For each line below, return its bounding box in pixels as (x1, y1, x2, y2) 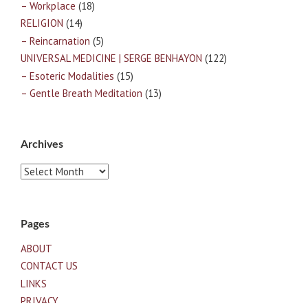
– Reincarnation (21, 34, 90, 47)
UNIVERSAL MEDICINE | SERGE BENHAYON (21, 52, 202, 65)
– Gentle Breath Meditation (21, 87, 142, 100)
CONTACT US (21, 259, 78, 273)
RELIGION (21, 16, 63, 30)
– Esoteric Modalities (21, 69, 114, 82)
